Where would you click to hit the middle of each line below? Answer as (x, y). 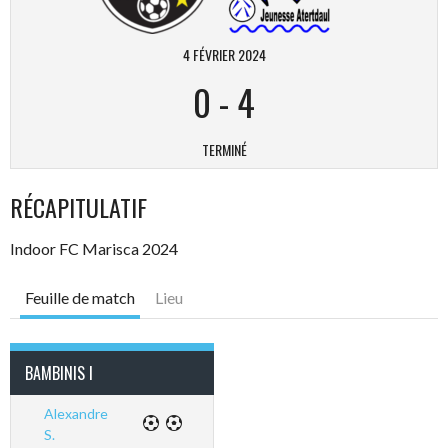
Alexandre (75, 413)
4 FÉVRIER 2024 (224, 54)
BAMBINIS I (59, 372)
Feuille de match (80, 297)
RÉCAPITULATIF (78, 206)
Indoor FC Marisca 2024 (94, 248)
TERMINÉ (224, 149)
